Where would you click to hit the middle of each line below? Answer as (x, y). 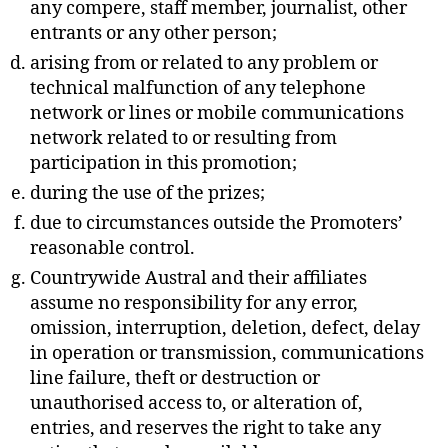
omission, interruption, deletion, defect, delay (225, 328)
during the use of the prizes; (147, 193)
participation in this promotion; (163, 163)
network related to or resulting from (183, 138)
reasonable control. (112, 248)
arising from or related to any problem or (204, 63)
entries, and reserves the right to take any (205, 428)
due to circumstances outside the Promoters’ (216, 223)
